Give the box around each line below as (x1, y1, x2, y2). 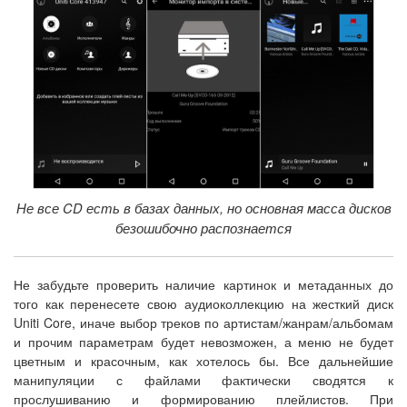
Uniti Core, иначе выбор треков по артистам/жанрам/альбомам (14, 313, 393, 333)
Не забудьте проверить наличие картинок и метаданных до (14, 275, 393, 294)
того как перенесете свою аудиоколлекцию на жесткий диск (14, 294, 393, 313)
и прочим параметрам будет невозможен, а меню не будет (14, 333, 393, 352)
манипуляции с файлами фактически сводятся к (14, 371, 393, 390)
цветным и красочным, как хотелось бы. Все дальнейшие (14, 352, 393, 371)
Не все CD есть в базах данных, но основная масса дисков (15, 198, 392, 218)
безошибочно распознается (115, 218, 292, 238)
